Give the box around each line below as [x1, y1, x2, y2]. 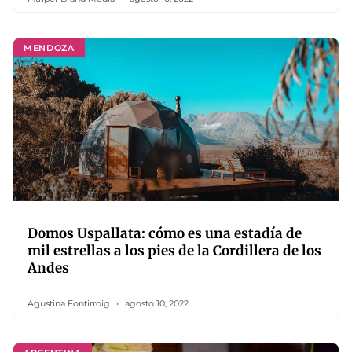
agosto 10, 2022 [123, 298, 189, 309]
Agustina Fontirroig [27, 298, 112, 309]
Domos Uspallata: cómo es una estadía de [27, 225, 302, 242]
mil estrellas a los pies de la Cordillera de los [27, 242, 321, 259]
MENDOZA [24, 42, 75, 53]
